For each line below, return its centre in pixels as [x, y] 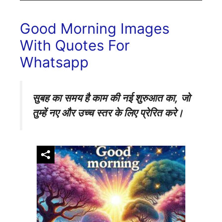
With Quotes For [75, 46]
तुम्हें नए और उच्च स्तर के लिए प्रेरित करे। [108, 113]
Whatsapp [54, 62]
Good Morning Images [95, 29]
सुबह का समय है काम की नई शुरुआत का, [105, 98]
